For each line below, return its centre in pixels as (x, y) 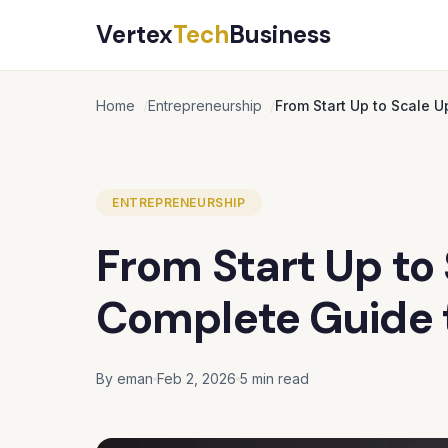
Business (280, 34)
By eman (124, 378)
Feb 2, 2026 (196, 378)
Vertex (134, 34)
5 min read (274, 378)
